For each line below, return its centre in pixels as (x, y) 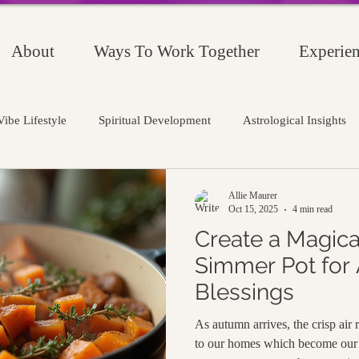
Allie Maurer (253, 196)
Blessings (244, 292)
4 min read (313, 209)
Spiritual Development (155, 120)
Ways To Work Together (177, 51)
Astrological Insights (294, 120)
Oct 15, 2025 (253, 209)
